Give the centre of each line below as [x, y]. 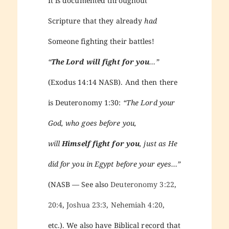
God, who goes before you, [92, 123]
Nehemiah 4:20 [136, 204]
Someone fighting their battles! [101, 41]
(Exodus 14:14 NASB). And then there [113, 82]
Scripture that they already [96, 20]
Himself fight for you [100, 143]
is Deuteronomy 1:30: [85, 102]
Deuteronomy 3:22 [142, 184]
